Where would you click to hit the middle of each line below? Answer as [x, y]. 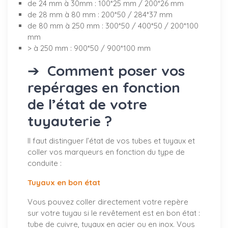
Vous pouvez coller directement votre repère [108, 202]
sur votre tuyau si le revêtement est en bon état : [114, 213]
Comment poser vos [114, 70]
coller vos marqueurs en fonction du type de [106, 152]
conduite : [45, 163]
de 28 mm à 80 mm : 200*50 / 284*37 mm [100, 14]
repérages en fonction [104, 87]
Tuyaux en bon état [65, 182]
